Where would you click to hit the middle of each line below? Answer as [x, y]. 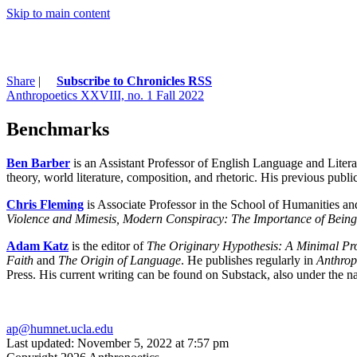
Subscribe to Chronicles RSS [134, 80]
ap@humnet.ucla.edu [60, 328]
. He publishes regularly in [249, 260]
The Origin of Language [120, 260]
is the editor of [108, 245]
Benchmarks [58, 129]
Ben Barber [38, 163]
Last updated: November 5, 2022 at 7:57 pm [118, 343]
